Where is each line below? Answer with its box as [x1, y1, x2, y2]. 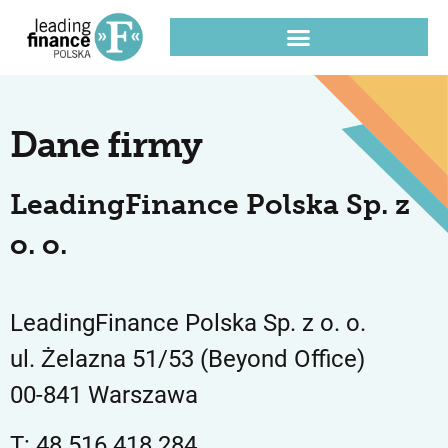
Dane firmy [10, 123, 202, 167]
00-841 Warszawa [10, 381, 198, 410]
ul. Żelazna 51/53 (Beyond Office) [10, 345, 365, 374]
